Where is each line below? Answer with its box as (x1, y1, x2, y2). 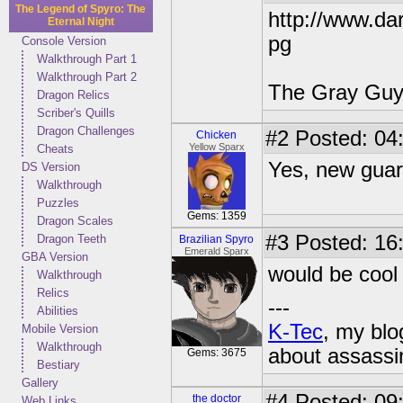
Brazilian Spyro (179, 233, 255, 246)
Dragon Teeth (37, 232, 106, 246)
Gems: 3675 (187, 346, 246, 359)
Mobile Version (22, 322, 98, 336)
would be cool (268, 263, 398, 286)
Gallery (22, 376, 58, 390)
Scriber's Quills (37, 106, 115, 120)
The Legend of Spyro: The (15, 3, 147, 15)
